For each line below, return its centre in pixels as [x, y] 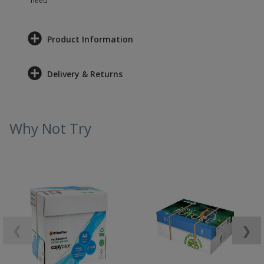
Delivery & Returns [85, 74]
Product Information [90, 39]
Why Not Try [50, 128]
